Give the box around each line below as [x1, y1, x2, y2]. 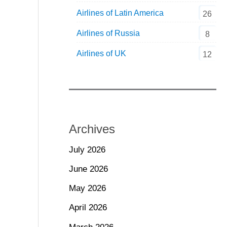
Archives [68, 122, 115, 136]
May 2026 [68, 183, 106, 194]
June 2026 [68, 164, 108, 174]
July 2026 [68, 144, 105, 155]
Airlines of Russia [76, 28, 140, 37]
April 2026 [68, 203, 107, 213]
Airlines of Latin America [76, 8, 164, 17]
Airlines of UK [76, 49, 126, 58]
